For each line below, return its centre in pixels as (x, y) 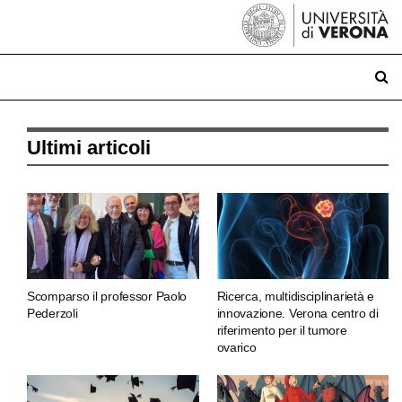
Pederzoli (52, 313)
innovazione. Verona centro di (297, 313)
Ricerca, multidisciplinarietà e (295, 296)
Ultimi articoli (89, 148)
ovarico (236, 347)
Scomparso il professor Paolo (107, 296)
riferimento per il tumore (282, 330)
